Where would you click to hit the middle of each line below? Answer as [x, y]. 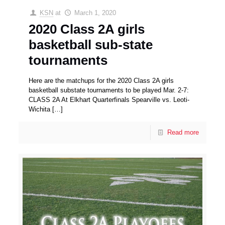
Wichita [40, 109]
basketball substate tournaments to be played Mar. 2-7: [109, 90]
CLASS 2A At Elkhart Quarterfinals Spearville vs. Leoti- [109, 99]
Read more [183, 132]
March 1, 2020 [95, 13]
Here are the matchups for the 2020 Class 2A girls [101, 80]
